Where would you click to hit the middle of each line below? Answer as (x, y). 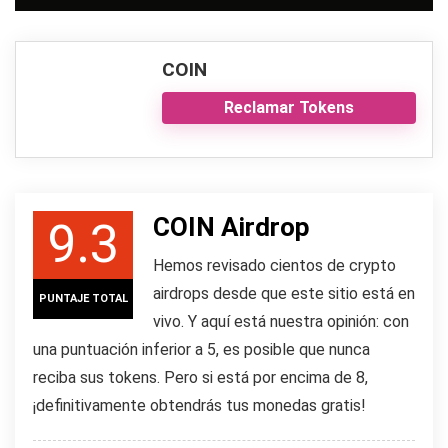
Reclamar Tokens (289, 107)
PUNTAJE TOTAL (83, 298)
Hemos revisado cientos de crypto (274, 265)
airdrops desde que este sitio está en (284, 293)
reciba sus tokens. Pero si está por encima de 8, (200, 377)
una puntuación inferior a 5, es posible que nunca (201, 349)
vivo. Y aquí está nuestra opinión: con (281, 321)
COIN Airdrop (231, 226)
